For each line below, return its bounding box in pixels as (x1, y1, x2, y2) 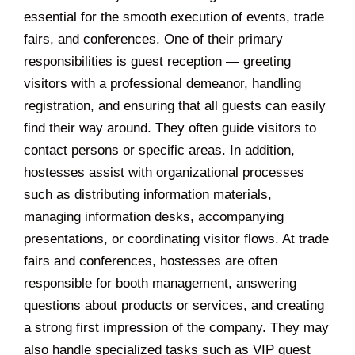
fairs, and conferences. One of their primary (24, 31, 283, 47)
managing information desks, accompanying (24, 208, 284, 224)
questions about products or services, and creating (24, 297, 324, 313)
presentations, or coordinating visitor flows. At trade (24, 231, 329, 246)
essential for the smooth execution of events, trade (24, 9, 324, 25)
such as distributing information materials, (24, 186, 272, 202)
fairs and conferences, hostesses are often (24, 253, 277, 269)
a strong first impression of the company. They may (24, 319, 329, 335)
